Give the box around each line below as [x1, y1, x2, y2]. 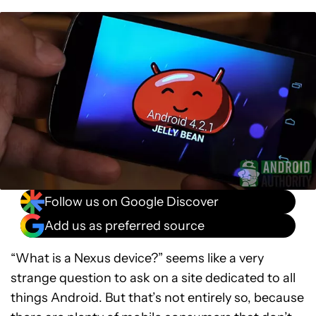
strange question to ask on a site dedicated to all [11, 270, 296, 286]
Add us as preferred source [44, 217, 205, 233]
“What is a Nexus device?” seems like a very [11, 250, 264, 267]
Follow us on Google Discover [44, 193, 219, 209]
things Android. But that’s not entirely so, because [11, 290, 304, 306]
